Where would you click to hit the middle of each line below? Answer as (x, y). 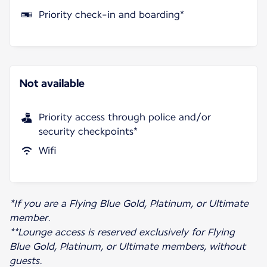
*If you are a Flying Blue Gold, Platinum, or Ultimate (129, 203)
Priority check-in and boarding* (111, 14)
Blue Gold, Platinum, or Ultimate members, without (128, 246)
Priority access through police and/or (125, 117)
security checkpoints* (88, 131)
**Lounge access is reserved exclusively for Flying (122, 232)
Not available (52, 83)
